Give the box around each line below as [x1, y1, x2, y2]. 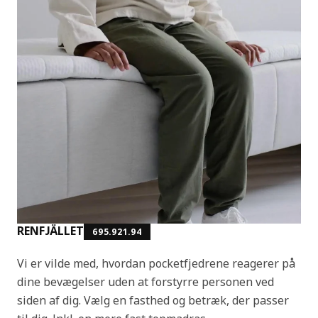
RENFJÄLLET [17, 222, 84, 238]
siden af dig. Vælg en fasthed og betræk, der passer [17, 292, 289, 308]
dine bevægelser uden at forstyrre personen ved [17, 273, 274, 290]
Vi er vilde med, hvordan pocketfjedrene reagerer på [17, 255, 295, 271]
